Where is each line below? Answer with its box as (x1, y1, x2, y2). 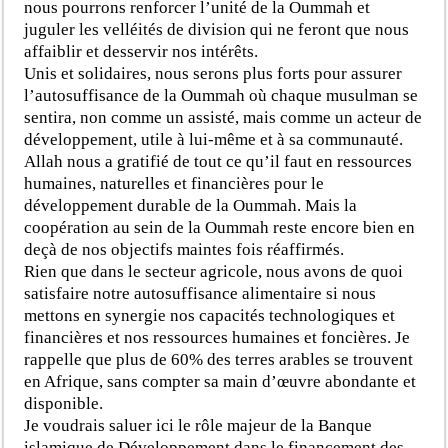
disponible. (24, 393, 104, 413)
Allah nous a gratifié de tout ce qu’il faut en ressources (24, 151, 413, 171)
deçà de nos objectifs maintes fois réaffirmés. (24, 239, 345, 259)
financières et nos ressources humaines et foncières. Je (24, 327, 411, 347)
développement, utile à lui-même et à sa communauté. (24, 129, 404, 149)
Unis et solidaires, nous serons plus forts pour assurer (24, 63, 403, 83)
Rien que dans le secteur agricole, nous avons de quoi (24, 261, 404, 281)
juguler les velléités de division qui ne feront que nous (24, 19, 410, 39)
